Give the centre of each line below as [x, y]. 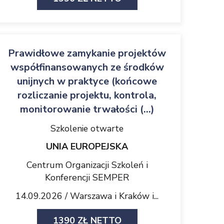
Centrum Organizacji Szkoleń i [87, 165]
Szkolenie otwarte [87, 128]
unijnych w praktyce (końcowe [87, 81]
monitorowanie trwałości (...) [87, 109]
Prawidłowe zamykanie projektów [87, 53]
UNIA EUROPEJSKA [87, 146]
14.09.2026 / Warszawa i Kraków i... [87, 196]
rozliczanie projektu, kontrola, [87, 95]
